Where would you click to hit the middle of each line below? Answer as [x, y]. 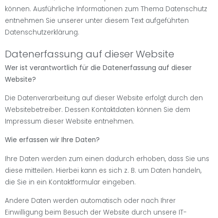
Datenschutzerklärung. [42, 32]
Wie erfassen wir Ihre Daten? [52, 140]
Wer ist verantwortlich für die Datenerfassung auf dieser [98, 68]
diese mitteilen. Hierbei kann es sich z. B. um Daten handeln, [103, 170]
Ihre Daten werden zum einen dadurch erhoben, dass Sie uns [107, 159]
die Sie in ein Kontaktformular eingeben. [70, 182]
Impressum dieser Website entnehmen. [70, 121]
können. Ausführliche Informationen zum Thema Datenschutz [106, 9]
